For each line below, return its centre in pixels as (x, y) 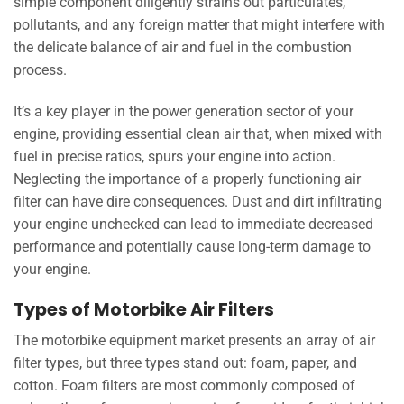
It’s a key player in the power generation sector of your (184, 112)
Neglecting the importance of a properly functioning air (187, 179)
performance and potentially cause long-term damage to (192, 247)
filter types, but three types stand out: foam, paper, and (185, 363)
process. (40, 70)
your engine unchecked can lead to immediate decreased (193, 225)
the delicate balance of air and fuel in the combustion (183, 48)
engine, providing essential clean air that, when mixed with (198, 134)
